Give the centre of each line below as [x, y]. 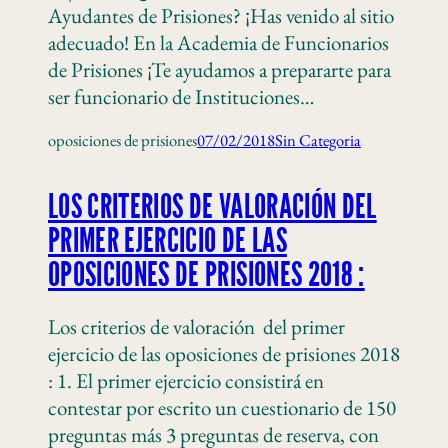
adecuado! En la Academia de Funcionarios [218, 42]
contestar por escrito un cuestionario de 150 [222, 407]
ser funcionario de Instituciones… [181, 96]
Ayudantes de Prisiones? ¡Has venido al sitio [221, 15]
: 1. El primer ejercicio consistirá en [186, 380]
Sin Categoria [318, 140]
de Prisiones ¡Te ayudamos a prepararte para [219, 69]
